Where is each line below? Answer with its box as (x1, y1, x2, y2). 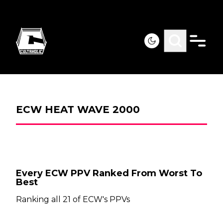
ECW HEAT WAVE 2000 (16, 104, 140, 115)
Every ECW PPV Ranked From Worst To (16, 168, 202, 179)
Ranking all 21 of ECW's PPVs (16, 195, 130, 204)
